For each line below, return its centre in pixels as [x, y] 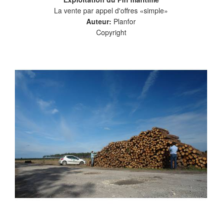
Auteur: [100, 21]
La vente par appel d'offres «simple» [111, 10]
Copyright [111, 32]
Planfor [125, 21]
